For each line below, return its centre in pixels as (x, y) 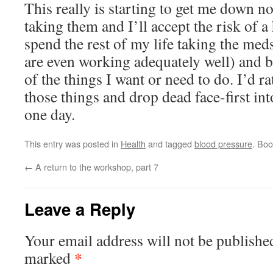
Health (133, 144)
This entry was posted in (73, 144)
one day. (50, 114)
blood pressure (223, 144)
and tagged (170, 144)
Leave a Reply (80, 209)
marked (49, 258)
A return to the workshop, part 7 (96, 167)
